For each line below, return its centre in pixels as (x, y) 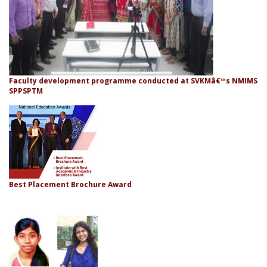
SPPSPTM (26, 91)
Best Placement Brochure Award (70, 184)
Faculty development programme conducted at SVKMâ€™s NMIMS (133, 80)
